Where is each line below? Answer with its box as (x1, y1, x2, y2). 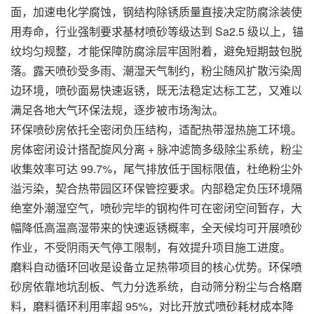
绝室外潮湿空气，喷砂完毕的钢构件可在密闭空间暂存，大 (11, 200, 302, 216)
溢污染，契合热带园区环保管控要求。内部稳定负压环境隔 (11, 180, 302, 196)
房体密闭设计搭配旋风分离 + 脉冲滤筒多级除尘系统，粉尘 (11, 141, 303, 157)
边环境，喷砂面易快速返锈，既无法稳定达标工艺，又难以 (11, 82, 302, 98)
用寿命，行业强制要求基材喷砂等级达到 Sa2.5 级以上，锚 (11, 23, 303, 39)
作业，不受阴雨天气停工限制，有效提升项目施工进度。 (11, 239, 291, 255)
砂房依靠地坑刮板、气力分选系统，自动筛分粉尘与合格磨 (11, 278, 302, 294)
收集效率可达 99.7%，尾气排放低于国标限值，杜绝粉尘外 (11, 161, 303, 177)
